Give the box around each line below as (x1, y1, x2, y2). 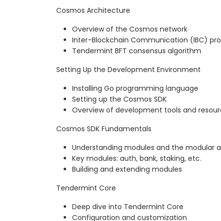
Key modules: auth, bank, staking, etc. (72, 153, 201, 164)
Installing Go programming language (72, 83, 198, 94)
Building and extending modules (72, 164, 182, 175)
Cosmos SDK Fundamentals (56, 124, 151, 134)
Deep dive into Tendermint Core (72, 202, 184, 212)
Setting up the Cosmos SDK (72, 94, 167, 105)
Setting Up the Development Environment (56, 65, 201, 75)
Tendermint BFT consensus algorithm (72, 46, 201, 56)
